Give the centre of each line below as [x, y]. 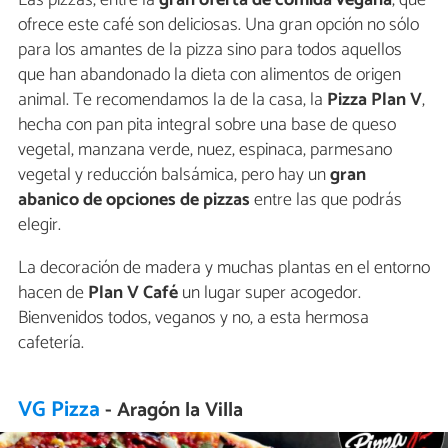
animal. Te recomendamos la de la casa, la [172, 99]
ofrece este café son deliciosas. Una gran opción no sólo [218, 24]
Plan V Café [133, 292]
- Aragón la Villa [174, 410]
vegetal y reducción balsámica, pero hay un [174, 174]
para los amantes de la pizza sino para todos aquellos [210, 49]
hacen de [53, 292]
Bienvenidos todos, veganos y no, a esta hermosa [193, 317]
